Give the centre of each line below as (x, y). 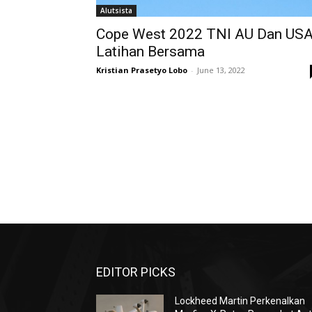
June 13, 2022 (221, 70)
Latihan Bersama (150, 52)
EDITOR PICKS (136, 272)
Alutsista (116, 10)
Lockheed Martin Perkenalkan (240, 301)
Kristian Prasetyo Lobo (142, 70)
